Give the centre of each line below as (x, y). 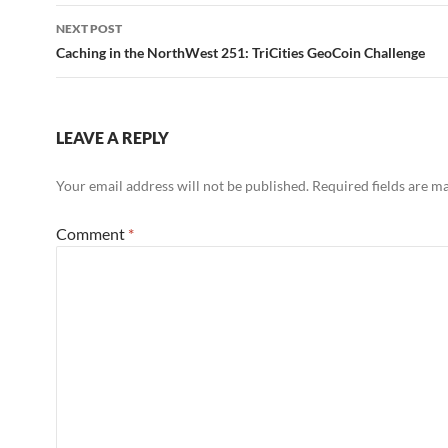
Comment (92, 233)
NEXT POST (89, 28)
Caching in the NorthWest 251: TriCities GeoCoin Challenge (240, 52)
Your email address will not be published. (182, 185)
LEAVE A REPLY (112, 137)
